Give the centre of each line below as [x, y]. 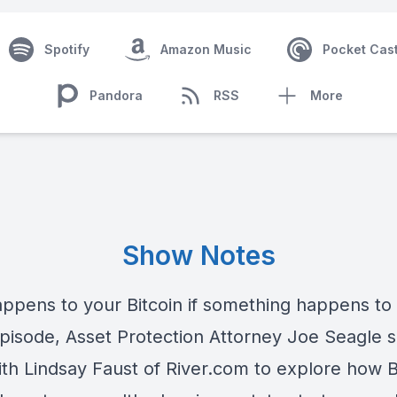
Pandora [116, 95]
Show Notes [198, 255]
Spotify [66, 49]
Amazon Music [206, 49]
